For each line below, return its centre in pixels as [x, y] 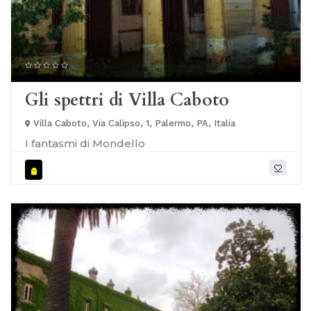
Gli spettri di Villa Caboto [127, 100]
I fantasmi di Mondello [85, 144]
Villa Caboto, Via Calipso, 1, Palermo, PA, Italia [133, 124]
